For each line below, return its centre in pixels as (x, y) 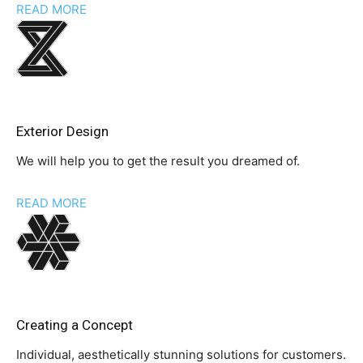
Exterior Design (62, 132)
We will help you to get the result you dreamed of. (158, 161)
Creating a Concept (75, 325)
